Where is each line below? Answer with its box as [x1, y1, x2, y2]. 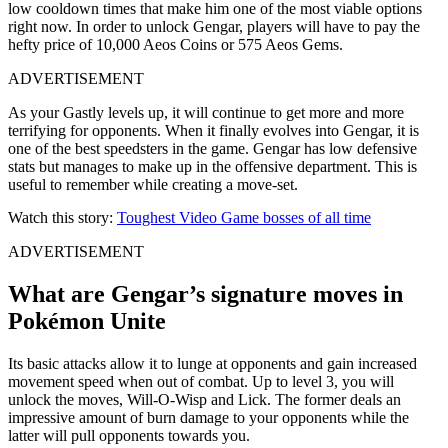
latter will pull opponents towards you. [8, 426, 250, 444]
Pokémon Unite [8, 307, 166, 334]
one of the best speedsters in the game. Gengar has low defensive [8, 139, 417, 157]
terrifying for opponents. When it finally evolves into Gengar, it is [8, 121, 419, 139]
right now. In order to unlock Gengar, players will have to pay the [8, 17, 420, 35]
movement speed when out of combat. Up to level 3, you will [8, 372, 394, 390]
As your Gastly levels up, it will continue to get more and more [8, 103, 404, 121]
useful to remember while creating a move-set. [8, 175, 298, 193]
